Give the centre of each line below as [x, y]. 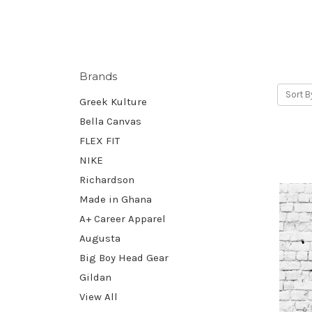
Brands [99, 76]
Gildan [95, 277]
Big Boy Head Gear [124, 257]
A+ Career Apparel [123, 218]
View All [99, 296]
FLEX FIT [100, 140]
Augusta [100, 238]
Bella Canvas [110, 121]
